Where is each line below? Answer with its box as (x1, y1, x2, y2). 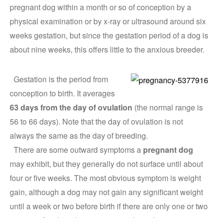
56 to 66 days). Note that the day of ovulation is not (10, 116, 183, 127)
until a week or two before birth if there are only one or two (10, 200, 208, 212)
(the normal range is (132, 102, 203, 113)
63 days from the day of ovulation (10, 102, 132, 113)
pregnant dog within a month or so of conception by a (10, 1, 191, 13)
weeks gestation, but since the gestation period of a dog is (10, 30, 208, 41)
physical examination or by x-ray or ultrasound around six (10, 16, 206, 27)
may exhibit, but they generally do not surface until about (10, 158, 203, 169)
